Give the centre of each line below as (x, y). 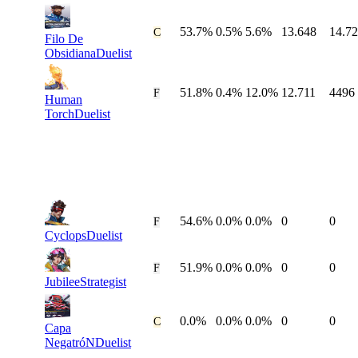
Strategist (103, 282)
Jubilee (62, 282)
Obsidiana (70, 54)
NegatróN (70, 343)
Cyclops (66, 236)
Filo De (64, 39)
